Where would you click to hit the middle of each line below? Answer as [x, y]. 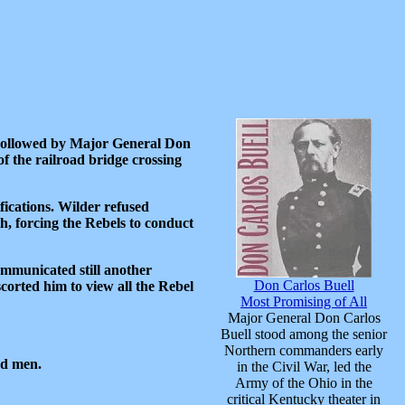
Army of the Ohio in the [304, 383]
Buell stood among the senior [304, 334]
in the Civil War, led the [304, 367]
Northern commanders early [304, 351]
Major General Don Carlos [304, 318]
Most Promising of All [304, 302]
